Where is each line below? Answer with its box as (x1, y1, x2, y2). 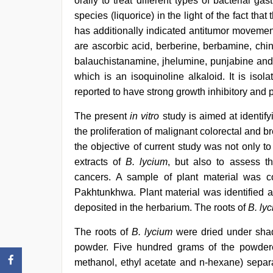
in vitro (130, 111, 160, 121)
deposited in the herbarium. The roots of (74, 202, 248, 213)
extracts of (74, 157, 126, 167)
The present (74, 111, 130, 121)
